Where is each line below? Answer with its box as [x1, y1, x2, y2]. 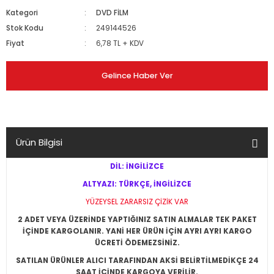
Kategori [6, 8, 38, 18]
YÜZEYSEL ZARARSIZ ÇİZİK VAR [86, 197, 188, 207]
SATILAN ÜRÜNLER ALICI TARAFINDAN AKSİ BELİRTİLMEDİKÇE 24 [15, 256, 259, 265]
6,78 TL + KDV [96, 39, 144, 48]
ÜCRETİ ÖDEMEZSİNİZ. [94, 238, 180, 248]
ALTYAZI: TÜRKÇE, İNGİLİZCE [83, 179, 191, 189]
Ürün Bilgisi [16, 136, 62, 149]
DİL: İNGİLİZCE [110, 161, 164, 171]
